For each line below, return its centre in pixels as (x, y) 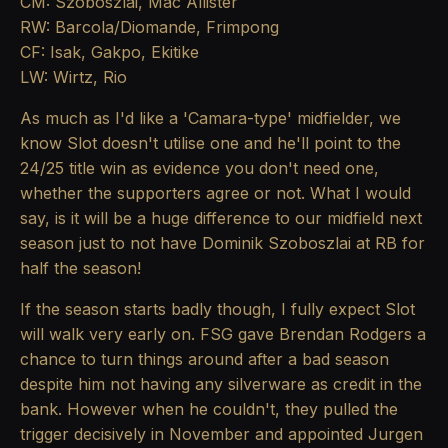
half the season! (80, 268)
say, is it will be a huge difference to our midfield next (221, 218)
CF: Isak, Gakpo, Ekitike (109, 52)
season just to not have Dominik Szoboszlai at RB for (222, 243)
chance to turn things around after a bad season (204, 359)
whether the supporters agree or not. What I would (215, 193)
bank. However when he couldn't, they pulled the (209, 409)
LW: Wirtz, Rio (73, 77)
